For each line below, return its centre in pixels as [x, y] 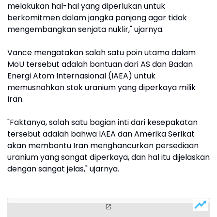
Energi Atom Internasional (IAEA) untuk [81, 76]
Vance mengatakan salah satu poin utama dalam [101, 53]
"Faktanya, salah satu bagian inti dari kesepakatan [102, 123]
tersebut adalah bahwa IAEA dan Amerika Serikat [101, 134]
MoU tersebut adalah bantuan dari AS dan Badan [100, 64]
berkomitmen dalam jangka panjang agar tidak [97, 18]
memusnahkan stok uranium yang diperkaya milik [101, 88]
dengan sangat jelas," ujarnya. [63, 169]
